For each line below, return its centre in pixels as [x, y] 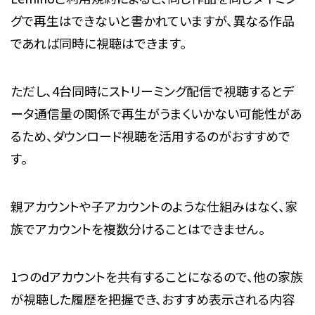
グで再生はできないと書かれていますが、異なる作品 [152, 21]
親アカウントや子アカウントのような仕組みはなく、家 [154, 206]
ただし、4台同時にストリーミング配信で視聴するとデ [152, 91]
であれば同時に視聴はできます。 [98, 43]
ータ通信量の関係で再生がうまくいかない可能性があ [156, 114]
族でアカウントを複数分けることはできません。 [137, 229]
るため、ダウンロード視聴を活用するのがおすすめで [150, 136]
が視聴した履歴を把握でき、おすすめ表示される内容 [152, 298]
